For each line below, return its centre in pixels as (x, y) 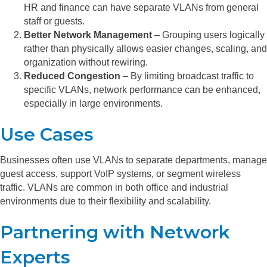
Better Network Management (88, 35)
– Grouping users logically (208, 35)
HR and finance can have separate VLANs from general (141, 8)
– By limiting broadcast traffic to (187, 76)
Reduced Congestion (72, 76)
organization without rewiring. (86, 63)
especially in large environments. (93, 104)
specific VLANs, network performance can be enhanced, (142, 90)
